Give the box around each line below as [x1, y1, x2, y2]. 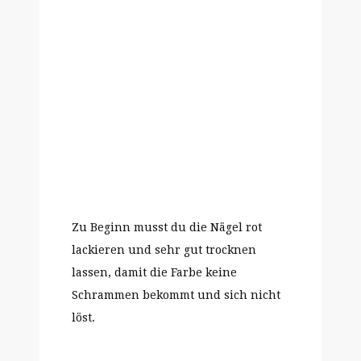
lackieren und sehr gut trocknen [72, 243, 256, 256]
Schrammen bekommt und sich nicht [72, 288, 280, 301]
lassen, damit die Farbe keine [72, 266, 237, 279]
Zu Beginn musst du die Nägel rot [72, 221, 262, 234]
